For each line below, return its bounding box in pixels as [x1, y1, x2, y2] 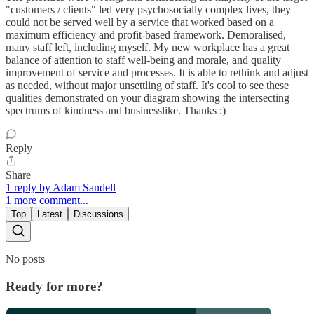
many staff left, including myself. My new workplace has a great [6, 41, 289, 53]
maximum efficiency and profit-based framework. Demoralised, [6, 28, 286, 41]
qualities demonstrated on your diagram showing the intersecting [6, 91, 289, 104]
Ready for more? [6, 278, 103, 294]
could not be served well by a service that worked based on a [6, 15, 274, 28]
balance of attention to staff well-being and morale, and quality [6, 53, 281, 66]
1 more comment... [6, 193, 88, 206]
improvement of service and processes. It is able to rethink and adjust [6, 66, 308, 78]
